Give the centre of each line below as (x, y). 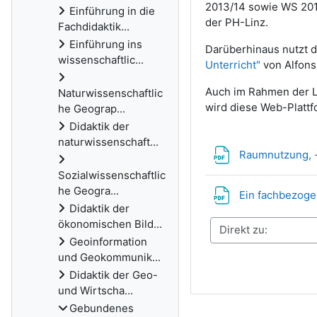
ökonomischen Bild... (110, 224)
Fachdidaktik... (94, 27)
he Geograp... (92, 109)
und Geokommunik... (109, 257)
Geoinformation (108, 242)
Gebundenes (102, 308)
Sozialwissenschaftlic (112, 175)
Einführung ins (106, 44)
